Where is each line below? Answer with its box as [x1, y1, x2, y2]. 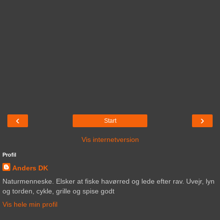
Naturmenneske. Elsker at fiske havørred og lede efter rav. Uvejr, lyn [2, 177, 215, 185]
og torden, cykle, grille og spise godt [2, 187, 114, 195]
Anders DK [12, 164, 48, 172]
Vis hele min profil [2, 200, 57, 209]
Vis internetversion [81, 135, 139, 143]
